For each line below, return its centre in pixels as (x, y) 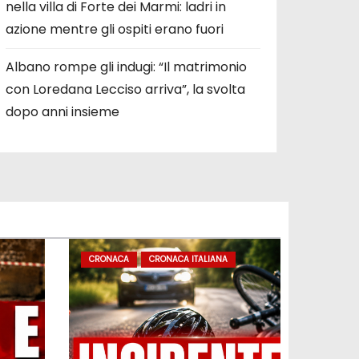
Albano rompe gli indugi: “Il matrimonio (126, 67)
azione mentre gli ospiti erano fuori (115, 29)
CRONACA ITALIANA (188, 259)
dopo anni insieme (63, 111)
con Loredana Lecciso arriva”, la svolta (125, 89)
